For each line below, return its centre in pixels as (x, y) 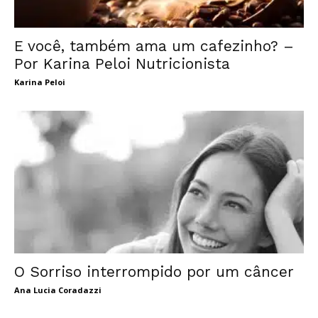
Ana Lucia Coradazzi (58, 290)
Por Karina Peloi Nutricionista (122, 63)
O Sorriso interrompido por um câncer (154, 272)
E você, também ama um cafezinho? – (154, 45)
